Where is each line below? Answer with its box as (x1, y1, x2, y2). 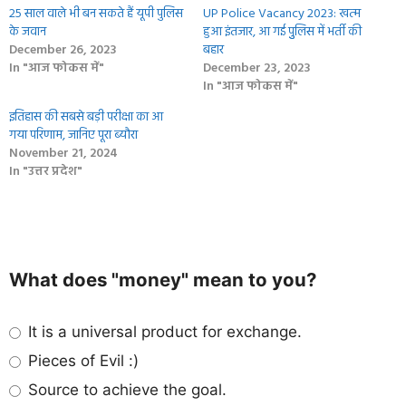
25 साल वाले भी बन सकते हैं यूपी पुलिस (9, 3, 183, 24)
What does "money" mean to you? (9, 268, 316, 292)
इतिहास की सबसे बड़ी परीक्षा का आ (9, 106, 163, 128)
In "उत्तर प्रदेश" (9, 160, 82, 182)
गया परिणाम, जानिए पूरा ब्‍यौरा (9, 124, 138, 146)
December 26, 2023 (9, 39, 117, 61)
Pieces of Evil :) (24, 352, 140, 371)
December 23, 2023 (203, 57, 311, 79)
